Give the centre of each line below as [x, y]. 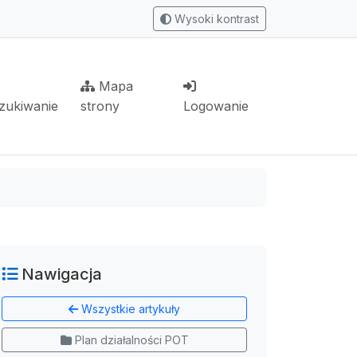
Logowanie [216, 106]
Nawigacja [60, 274]
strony [100, 106]
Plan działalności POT [130, 340]
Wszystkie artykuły [129, 309]
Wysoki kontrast [215, 19]
